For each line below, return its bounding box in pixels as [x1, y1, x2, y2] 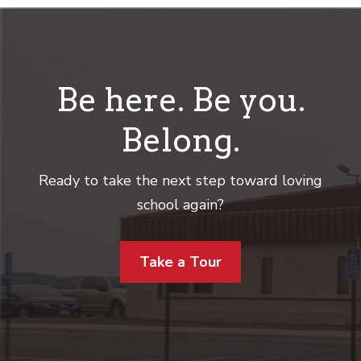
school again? [137, 195, 224, 214]
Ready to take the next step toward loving [39, 171, 322, 190]
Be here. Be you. [56, 81, 305, 119]
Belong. [121, 121, 240, 160]
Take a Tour [139, 252, 222, 272]
